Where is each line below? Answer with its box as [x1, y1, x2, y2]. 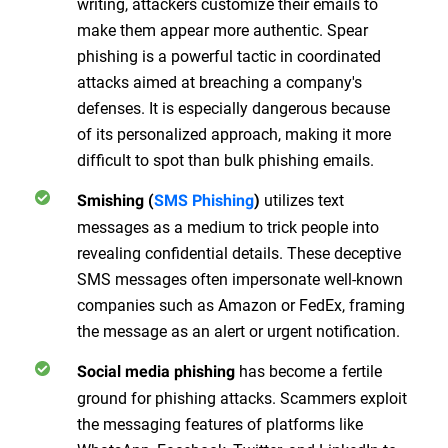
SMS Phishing [154, 190, 254, 210]
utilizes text [260, 188, 344, 210]
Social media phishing [77, 361, 235, 381]
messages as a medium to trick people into [77, 215, 379, 237]
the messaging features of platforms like [77, 412, 363, 434]
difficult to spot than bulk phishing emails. [77, 148, 374, 170]
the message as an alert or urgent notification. [77, 319, 400, 341]
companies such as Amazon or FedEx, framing [77, 293, 405, 315]
